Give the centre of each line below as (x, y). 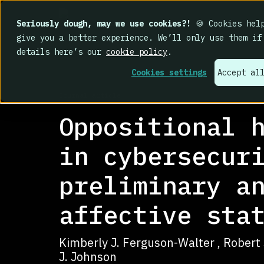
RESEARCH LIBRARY (92, 80)
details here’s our (61, 52)
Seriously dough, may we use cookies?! (104, 24)
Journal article (90, 95)
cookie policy (137, 52)
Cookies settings (169, 73)
